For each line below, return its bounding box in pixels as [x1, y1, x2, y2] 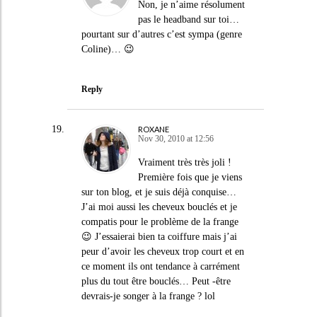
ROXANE [137, 124, 169, 134]
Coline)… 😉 [81, 44, 134, 54]
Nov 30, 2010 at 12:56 [137, 133, 214, 144]
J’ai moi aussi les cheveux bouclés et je [81, 201, 237, 212]
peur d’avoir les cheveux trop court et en [81, 246, 244, 257]
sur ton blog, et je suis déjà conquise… [81, 186, 236, 197]
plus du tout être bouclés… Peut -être [81, 275, 231, 287]
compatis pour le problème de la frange [81, 216, 238, 227]
